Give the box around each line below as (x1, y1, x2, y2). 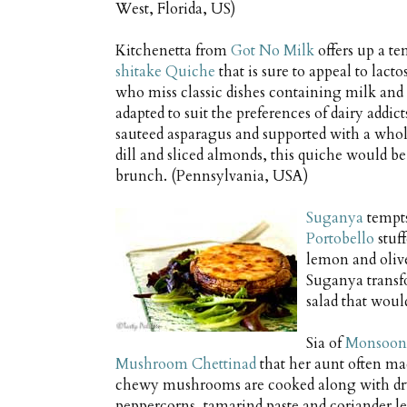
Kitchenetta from (115, 41, 231, 62)
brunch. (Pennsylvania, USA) (115, 166, 308, 187)
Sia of (306, 333, 345, 354)
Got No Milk (231, 41, 314, 62)
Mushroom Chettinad (115, 354, 256, 375)
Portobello (306, 229, 374, 250)
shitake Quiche (115, 62, 215, 83)
